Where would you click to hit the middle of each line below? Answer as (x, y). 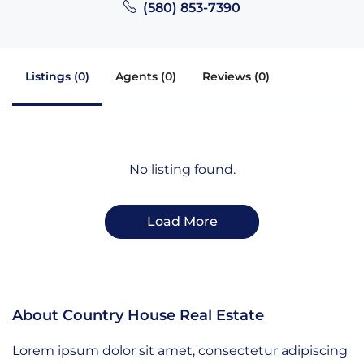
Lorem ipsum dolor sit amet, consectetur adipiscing (180, 350)
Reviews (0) (236, 76)
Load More (182, 221)
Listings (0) (57, 76)
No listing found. (182, 169)
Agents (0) (146, 76)
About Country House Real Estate (138, 315)
